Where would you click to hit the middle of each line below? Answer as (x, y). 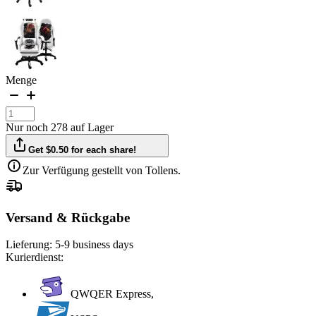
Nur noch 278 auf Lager (60, 127)
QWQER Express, (112, 294)
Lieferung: (30, 245)
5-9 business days (94, 245)
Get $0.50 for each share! (83, 150)
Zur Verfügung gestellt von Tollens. (102, 170)
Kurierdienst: (35, 257)
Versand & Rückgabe (68, 217)
